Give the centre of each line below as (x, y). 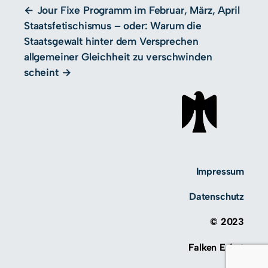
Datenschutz (216, 197)
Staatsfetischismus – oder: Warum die (113, 26)
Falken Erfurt (216, 247)
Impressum (220, 172)
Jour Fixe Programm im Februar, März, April (138, 10)
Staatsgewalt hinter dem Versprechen (111, 41)
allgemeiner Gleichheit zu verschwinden (118, 57)
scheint (41, 72)
